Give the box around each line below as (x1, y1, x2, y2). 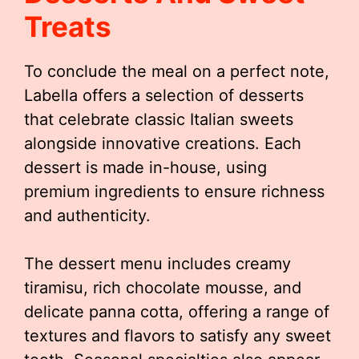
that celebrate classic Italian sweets (24, 110, 293, 129)
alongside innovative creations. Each (24, 134, 301, 153)
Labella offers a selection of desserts (24, 86, 304, 105)
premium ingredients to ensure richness (24, 182, 325, 201)
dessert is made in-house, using (24, 158, 267, 177)
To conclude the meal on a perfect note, (24, 62, 329, 81)
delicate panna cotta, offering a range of (24, 302, 329, 321)
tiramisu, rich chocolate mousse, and (24, 278, 301, 297)
